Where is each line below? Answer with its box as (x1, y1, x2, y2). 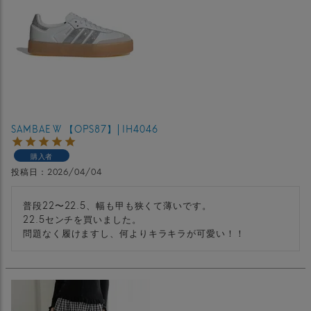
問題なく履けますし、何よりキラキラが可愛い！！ (23, 225, 245, 239)
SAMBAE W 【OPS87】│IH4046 (11, 121, 158, 135)
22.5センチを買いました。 (23, 211, 142, 226)
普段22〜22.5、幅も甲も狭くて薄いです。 (23, 197, 212, 212)
